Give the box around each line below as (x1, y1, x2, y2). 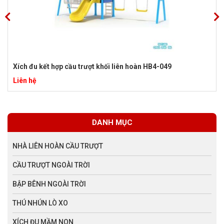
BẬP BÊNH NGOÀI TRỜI (12, 179, 86, 188)
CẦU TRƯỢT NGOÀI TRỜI (12, 160, 90, 169)
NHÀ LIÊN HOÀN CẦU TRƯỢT (12, 141, 103, 150)
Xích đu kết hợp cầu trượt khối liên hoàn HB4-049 (13, 62, 171, 70)
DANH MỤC (91, 117, 132, 127)
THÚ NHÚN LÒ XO (12, 198, 68, 207)
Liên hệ (13, 76, 36, 84)
